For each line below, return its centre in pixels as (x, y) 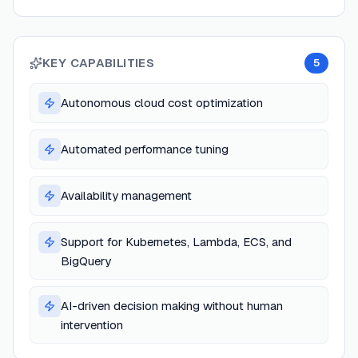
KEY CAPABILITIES (98, 63)
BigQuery (86, 261)
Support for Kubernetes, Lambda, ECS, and (176, 242)
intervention (92, 325)
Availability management (126, 196)
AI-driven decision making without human (172, 306)
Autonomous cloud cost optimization (162, 103)
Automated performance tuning (145, 149)
